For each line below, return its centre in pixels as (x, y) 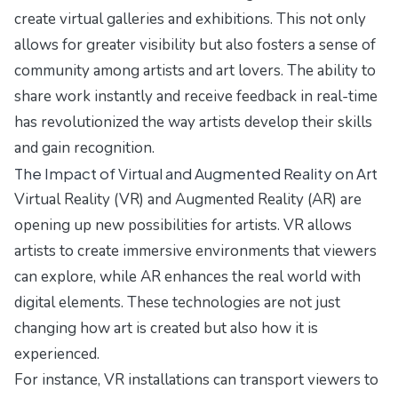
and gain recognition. (84, 148)
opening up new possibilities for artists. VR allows (183, 226)
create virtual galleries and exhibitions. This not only (190, 20)
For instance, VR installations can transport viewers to (196, 380)
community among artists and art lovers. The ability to (195, 71)
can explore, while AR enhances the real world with (187, 277)
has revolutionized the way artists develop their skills (193, 123)
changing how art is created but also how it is (166, 329)
